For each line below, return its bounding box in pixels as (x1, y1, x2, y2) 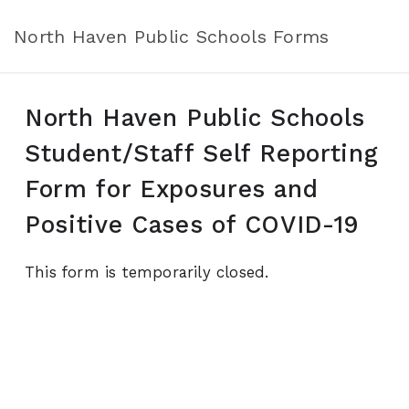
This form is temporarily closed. (25, 263, 269, 281)
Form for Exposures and (25, 175, 319, 203)
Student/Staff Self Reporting (25, 140, 379, 167)
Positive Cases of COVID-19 (25, 211, 361, 238)
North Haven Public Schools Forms (14, 25, 330, 47)
